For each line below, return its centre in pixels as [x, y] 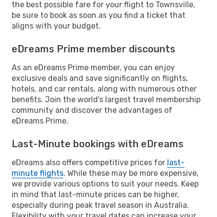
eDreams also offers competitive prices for [89, 162]
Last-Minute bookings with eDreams [98, 144]
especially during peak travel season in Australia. [100, 205]
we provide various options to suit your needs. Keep [105, 184]
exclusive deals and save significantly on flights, [100, 78]
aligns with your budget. [56, 26]
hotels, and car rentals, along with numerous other [104, 89]
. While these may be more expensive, [131, 173]
